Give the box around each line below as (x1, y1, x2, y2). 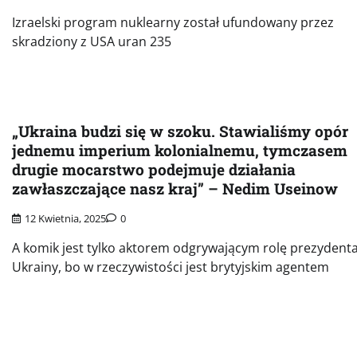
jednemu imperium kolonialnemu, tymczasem (12, 140, 347, 161)
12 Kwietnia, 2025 (25, 210, 106, 226)
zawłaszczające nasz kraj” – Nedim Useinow (12, 178, 338, 199)
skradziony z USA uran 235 (12, 33, 171, 51)
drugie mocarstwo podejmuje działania (12, 159, 296, 180)
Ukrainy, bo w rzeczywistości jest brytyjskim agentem (12, 257, 329, 276)
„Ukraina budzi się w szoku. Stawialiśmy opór (12, 121, 348, 142)
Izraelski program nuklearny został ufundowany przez (12, 14, 334, 32)
